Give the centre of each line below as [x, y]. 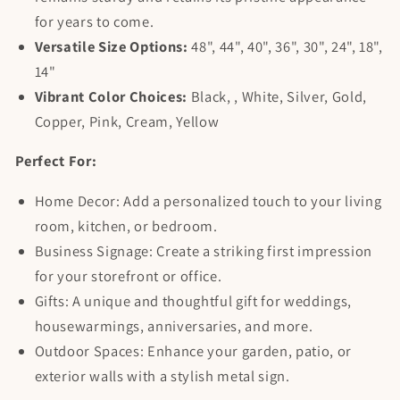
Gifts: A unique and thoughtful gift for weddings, [193, 300]
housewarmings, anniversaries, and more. [174, 325]
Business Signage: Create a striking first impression [203, 250]
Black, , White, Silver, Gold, [277, 96]
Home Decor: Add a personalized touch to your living [208, 200]
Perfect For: [56, 161]
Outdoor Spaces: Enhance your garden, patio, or [193, 350]
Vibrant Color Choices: [111, 96]
